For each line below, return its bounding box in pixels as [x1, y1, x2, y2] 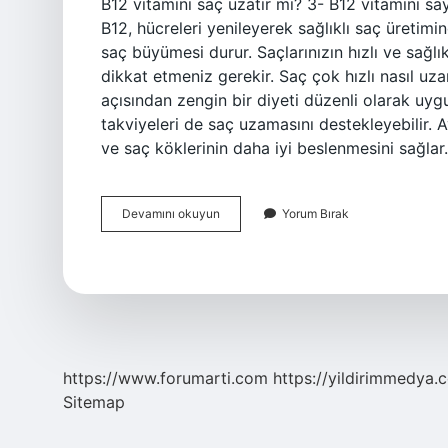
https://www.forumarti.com [63, 368, 268, 388]
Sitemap [63, 392, 125, 412]
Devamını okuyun [122, 206, 220, 221]
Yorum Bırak [282, 206, 349, 221]
